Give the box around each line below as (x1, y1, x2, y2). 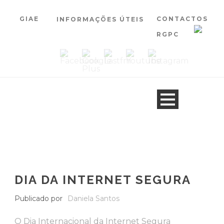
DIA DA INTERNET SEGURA (14, 172, 191, 187)
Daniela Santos (67, 194, 119, 203)
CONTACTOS (156, 15, 208, 22)
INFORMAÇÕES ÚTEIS (56, 15, 144, 23)
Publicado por (14, 194, 62, 203)
